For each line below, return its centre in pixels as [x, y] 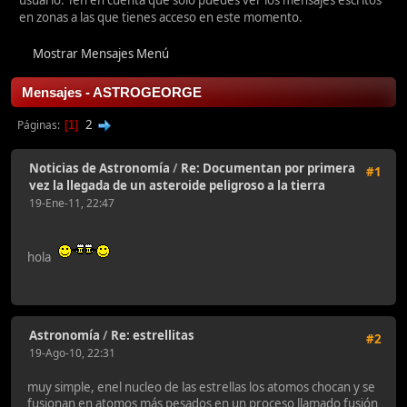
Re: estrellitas [153, 336]
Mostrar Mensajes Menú [101, 53]
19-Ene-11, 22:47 [72, 203]
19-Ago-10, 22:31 [72, 353]
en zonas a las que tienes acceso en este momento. [161, 18]
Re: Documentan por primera [268, 169]
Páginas [37, 125]
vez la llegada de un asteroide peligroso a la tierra [177, 186]
